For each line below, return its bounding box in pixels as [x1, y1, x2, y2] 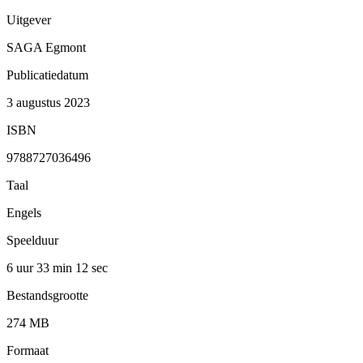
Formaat [6, 343, 49, 357]
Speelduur [6, 233, 58, 247]
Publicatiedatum [6, 67, 88, 82]
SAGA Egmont [6, 40, 86, 54]
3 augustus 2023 [6, 95, 90, 109]
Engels [6, 205, 41, 220]
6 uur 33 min [6, 260, 75, 275]
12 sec [75, 260, 108, 275]
